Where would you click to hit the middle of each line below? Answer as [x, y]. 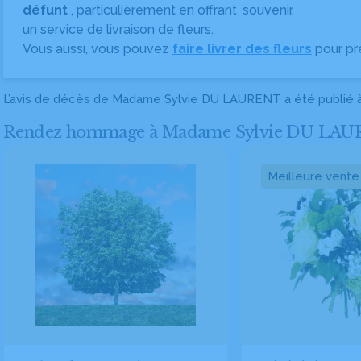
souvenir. [269, 10]
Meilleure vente [313, 176]
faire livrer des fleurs [242, 49]
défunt [47, 10]
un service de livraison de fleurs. [118, 29]
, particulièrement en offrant [154, 10]
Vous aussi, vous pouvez [98, 49]
